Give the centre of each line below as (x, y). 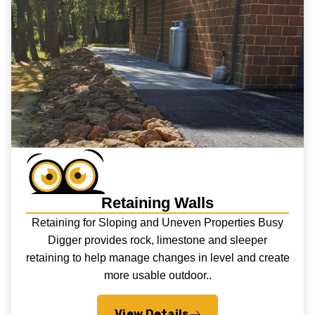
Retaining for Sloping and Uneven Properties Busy (157, 223)
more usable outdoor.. (157, 276)
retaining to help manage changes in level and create (157, 258)
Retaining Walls (157, 202)
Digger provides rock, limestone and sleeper (157, 240)
